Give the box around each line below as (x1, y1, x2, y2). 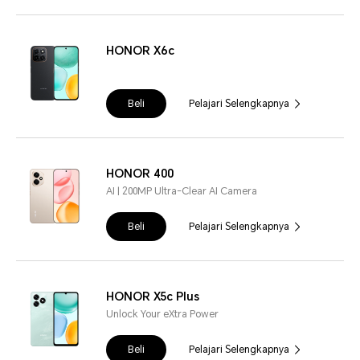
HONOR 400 (106, 167, 174, 181)
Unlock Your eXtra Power (106, 309, 219, 321)
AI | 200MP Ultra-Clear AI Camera (106, 186, 257, 198)
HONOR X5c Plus (106, 290, 199, 304)
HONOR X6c (106, 44, 174, 58)
